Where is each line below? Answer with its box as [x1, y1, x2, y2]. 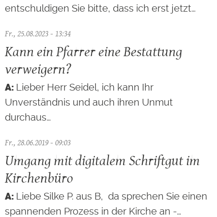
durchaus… [5, 111, 51, 123]
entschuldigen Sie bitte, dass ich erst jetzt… [5, 2, 196, 14]
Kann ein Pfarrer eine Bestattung [5, 41, 182, 62]
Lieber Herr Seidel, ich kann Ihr [16, 81, 154, 93]
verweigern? [5, 58, 71, 79]
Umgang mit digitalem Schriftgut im [5, 150, 200, 171]
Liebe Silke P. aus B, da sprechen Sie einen [16, 190, 207, 202]
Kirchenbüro [5, 167, 73, 188]
